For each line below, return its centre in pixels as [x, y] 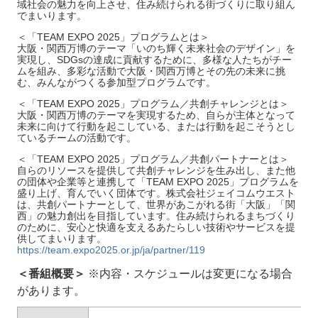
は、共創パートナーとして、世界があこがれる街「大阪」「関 [156, 204]
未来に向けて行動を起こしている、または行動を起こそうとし [156, 126]
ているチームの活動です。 [77, 138]
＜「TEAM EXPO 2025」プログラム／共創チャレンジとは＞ [153, 104]
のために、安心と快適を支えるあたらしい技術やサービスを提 [156, 227]
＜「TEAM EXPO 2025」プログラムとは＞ [113, 37]
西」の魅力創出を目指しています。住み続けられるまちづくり [156, 216]
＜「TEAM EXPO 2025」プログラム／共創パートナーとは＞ [153, 159]
